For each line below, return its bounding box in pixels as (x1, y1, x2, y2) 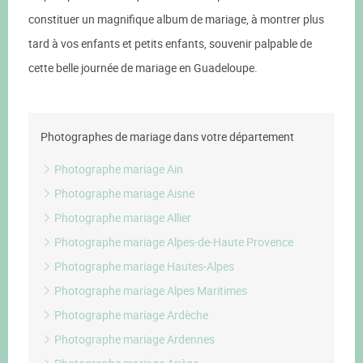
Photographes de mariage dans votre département (41, 129, 294, 144)
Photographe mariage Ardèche (52, 307, 208, 322)
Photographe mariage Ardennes (52, 331, 215, 347)
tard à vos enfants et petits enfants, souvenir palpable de (28, 36, 312, 51)
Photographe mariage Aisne (52, 186, 194, 201)
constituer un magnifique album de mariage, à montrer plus (28, 11, 324, 27)
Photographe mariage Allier (52, 210, 191, 225)
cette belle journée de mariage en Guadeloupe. (28, 60, 258, 75)
